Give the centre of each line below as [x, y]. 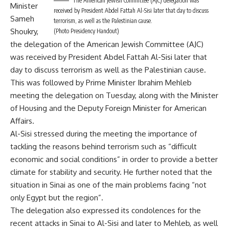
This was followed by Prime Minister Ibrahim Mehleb [101, 82]
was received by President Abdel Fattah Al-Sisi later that [109, 57]
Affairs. [22, 121]
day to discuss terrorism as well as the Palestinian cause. [108, 70]
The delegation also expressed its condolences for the [106, 210]
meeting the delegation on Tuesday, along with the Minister [114, 95]
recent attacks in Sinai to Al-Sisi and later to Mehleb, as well [114, 223]
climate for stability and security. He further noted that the [111, 172]
